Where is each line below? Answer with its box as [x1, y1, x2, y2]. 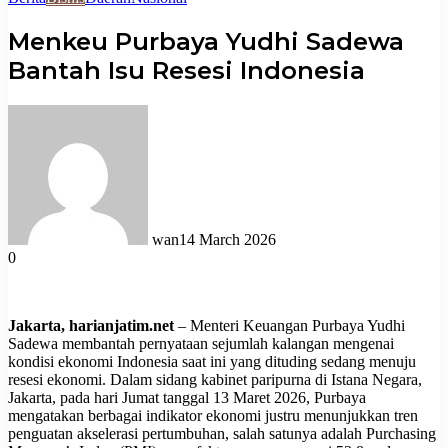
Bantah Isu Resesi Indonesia [8, 55, 365, 85]
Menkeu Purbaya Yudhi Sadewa [8, 26, 404, 56]
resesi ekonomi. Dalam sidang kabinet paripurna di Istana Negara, [8, 370, 422, 388]
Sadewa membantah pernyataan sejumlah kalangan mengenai [8, 334, 394, 352]
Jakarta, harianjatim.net [8, 316, 174, 334]
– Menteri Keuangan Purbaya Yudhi [174, 316, 405, 334]
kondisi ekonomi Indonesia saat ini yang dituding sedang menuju [8, 352, 416, 370]
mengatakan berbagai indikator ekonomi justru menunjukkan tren [8, 406, 418, 424]
